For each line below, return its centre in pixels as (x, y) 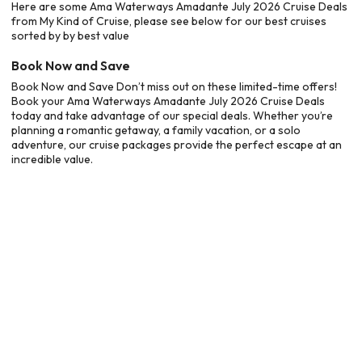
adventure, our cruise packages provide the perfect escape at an (177, 144)
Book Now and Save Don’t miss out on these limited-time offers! (174, 86)
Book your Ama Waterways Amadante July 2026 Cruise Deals (168, 101)
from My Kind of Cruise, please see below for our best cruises (169, 21)
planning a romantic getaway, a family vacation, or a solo (156, 130)
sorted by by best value (70, 36)
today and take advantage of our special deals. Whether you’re (172, 115)
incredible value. (52, 159)
